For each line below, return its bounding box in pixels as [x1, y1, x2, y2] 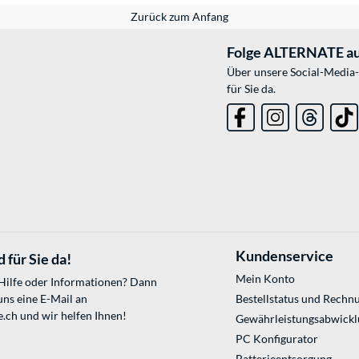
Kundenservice [235, 247, 333, 265]
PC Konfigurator [235, 332, 318, 346]
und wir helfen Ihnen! [18, 309, 127, 323]
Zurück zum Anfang [131, 10, 228, 24]
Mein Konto [235, 272, 295, 286]
